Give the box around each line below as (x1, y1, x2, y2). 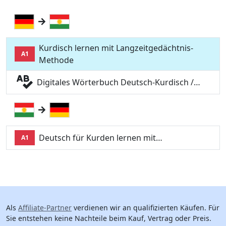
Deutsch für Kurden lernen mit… (39, 132, 162, 144)
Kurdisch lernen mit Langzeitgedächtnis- (39, 42, 193, 54)
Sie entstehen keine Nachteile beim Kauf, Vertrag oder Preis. (6, 213, 211, 223)
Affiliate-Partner (18, 203, 72, 213)
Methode (39, 54, 74, 66)
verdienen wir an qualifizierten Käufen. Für (72, 203, 219, 213)
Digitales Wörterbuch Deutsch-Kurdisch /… (37, 77, 200, 88)
